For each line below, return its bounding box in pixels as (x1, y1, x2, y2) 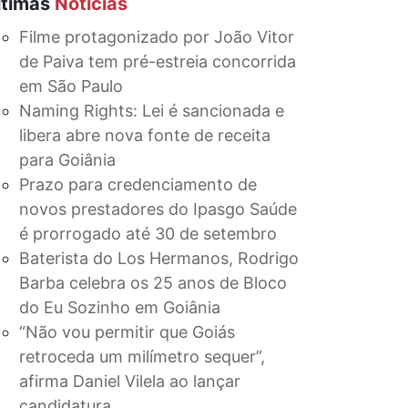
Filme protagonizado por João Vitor (19, 27, 294, 46)
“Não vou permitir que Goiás (19, 322, 235, 342)
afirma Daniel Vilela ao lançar (19, 372, 240, 391)
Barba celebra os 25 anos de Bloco (19, 273, 287, 292)
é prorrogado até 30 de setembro (19, 224, 277, 243)
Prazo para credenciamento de (19, 175, 257, 194)
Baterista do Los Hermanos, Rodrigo (19, 249, 299, 268)
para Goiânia (19, 150, 116, 169)
